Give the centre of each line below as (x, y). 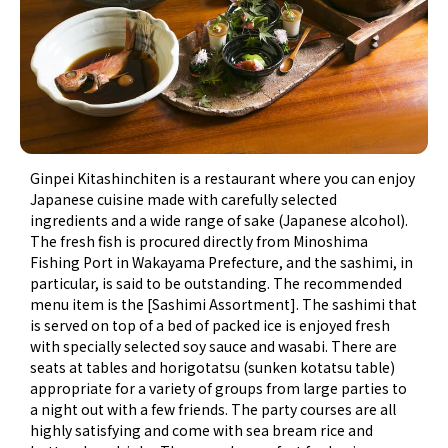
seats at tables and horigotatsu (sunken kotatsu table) (213, 367)
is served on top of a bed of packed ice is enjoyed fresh (210, 325)
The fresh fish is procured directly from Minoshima (199, 241)
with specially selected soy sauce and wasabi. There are (214, 346)
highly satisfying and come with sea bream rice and (202, 430)
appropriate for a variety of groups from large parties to (219, 388)
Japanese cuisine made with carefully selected (184, 199)
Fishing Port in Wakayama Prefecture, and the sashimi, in (222, 262)
